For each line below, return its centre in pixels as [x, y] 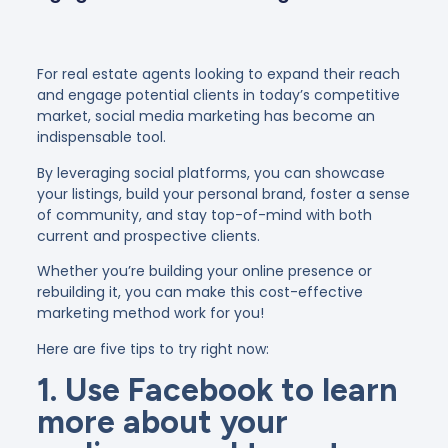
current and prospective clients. [148, 235]
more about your [162, 421]
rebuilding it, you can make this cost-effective [199, 292]
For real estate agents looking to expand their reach [218, 74]
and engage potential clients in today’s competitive [218, 95]
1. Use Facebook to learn [217, 389]
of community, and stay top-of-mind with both [204, 214]
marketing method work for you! [150, 313]
